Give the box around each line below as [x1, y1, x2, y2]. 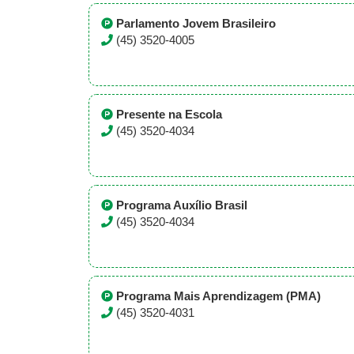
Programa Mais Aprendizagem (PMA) [116, 290, 321, 303]
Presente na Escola [116, 108, 222, 121]
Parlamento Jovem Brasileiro [116, 17, 276, 30]
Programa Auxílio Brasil [116, 199, 247, 212]
